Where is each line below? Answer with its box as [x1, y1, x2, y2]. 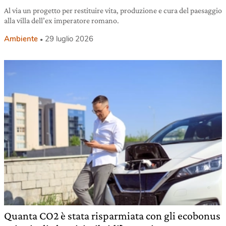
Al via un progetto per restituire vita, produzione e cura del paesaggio [4, 6, 222, 15]
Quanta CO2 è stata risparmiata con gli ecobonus [4, 209, 220, 222]
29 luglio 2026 [45, 33, 93, 44]
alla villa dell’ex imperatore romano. [4, 16, 119, 25]
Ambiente [4, 33, 38, 44]
